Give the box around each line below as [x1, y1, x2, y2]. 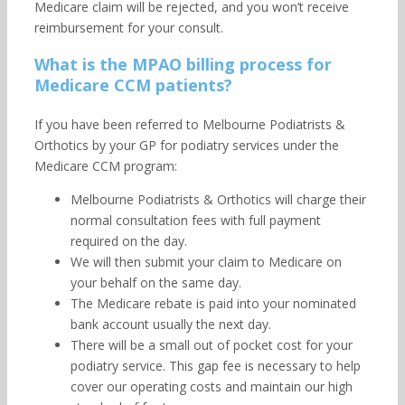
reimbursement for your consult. [33, 19, 223, 36]
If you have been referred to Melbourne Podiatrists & [33, 116, 345, 133]
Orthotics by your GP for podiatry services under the [33, 137, 339, 154]
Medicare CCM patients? [33, 74, 232, 96]
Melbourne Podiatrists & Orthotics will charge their [70, 191, 366, 208]
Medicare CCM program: [33, 157, 177, 174]
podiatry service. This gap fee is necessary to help [70, 357, 361, 374]
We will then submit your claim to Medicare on [70, 253, 342, 270]
